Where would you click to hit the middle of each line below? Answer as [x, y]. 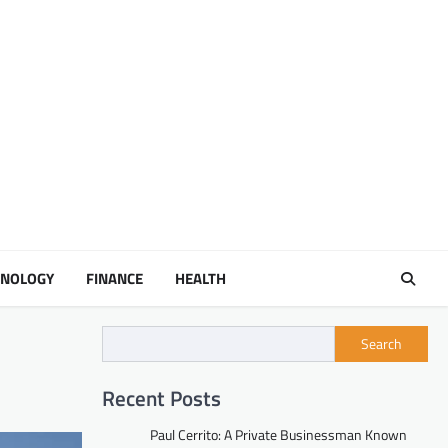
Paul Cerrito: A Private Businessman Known [278, 434]
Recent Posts [161, 397]
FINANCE [114, 278]
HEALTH [200, 278]
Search [381, 344]
